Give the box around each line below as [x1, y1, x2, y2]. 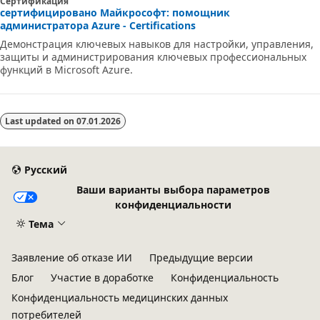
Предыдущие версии [149, 251, 253, 264]
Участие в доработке [51, 271, 154, 284]
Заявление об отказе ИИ [11, 251, 132, 264]
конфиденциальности [115, 197, 231, 211]
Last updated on [5, 115, 76, 127]
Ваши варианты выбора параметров [76, 182, 270, 196]
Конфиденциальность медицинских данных [11, 291, 228, 304]
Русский [24, 163, 67, 177]
